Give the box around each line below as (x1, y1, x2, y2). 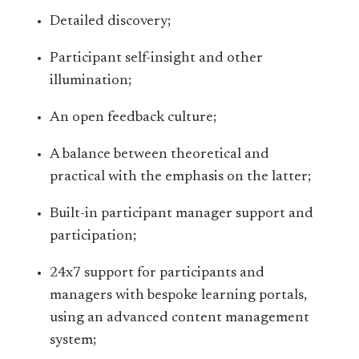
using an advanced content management (50, 311, 310, 325)
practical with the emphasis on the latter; (50, 170, 312, 184)
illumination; (50, 74, 132, 88)
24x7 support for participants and (50, 266, 265, 280)
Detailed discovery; (50, 14, 171, 29)
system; (50, 333, 97, 348)
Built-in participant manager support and (50, 207, 314, 221)
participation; (50, 229, 137, 244)
